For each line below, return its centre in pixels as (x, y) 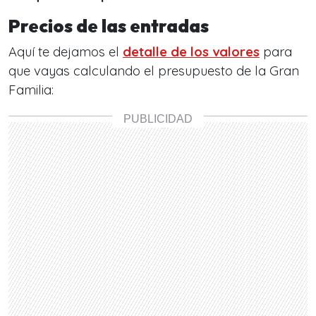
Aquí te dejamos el (66, 52)
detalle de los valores (191, 52)
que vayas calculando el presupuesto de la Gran (154, 71)
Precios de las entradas (110, 26)
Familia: (31, 90)
